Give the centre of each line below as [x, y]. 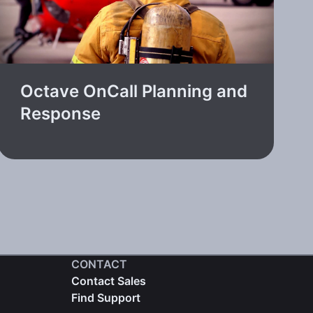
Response [61, 113]
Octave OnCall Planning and [134, 91]
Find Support [105, 297]
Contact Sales [108, 281]
